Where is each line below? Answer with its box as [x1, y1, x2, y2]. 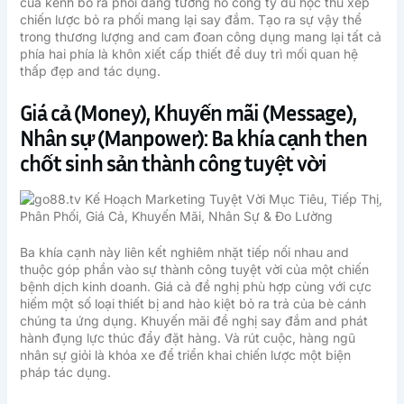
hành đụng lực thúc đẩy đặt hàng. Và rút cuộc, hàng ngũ [19, 330, 355, 346]
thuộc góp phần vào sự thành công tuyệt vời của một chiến [19, 262, 369, 278]
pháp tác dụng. [19, 364, 111, 381]
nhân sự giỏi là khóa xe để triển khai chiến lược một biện [19, 347, 351, 363]
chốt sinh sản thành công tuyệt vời [19, 150, 326, 176]
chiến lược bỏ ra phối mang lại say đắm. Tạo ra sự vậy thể [19, 12, 362, 28]
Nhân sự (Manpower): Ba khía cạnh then [19, 124, 367, 151]
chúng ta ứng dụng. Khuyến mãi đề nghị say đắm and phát [19, 313, 368, 329]
